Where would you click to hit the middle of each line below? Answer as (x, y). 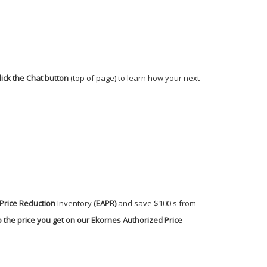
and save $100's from (156, 203)
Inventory (74, 203)
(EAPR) (104, 203)
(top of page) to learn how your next (134, 78)
